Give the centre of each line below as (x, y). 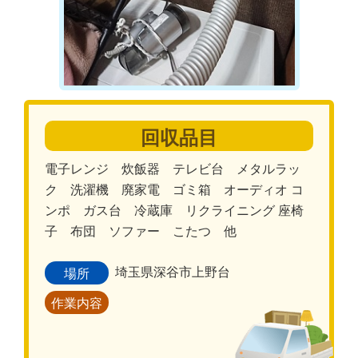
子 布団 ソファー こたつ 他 (147, 231)
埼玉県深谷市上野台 (173, 272)
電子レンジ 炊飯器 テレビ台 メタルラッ (173, 169)
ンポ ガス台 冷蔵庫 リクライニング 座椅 (174, 210)
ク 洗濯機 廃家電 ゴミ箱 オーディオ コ (174, 189)
